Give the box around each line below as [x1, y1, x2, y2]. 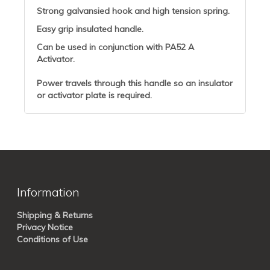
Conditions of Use [17, 234, 88, 245]
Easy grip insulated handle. [37, 24, 143, 35]
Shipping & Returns [17, 210, 93, 221]
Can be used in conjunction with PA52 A [37, 42, 194, 53]
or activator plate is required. [37, 90, 152, 101]
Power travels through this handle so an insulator [37, 78, 233, 89]
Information [17, 184, 80, 200]
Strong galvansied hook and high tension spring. [37, 5, 230, 17]
